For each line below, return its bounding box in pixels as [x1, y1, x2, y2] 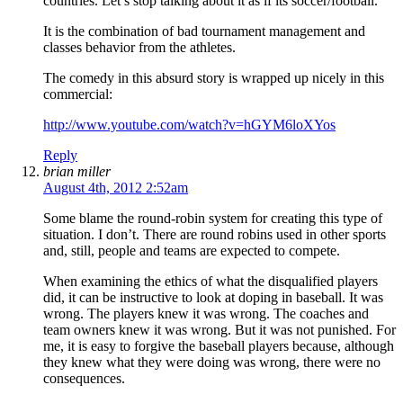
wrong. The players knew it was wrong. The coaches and [43, 306, 369, 322]
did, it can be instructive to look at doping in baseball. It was [43, 290, 383, 306]
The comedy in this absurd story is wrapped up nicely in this [43, 70, 384, 86]
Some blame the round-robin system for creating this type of [43, 210, 382, 227]
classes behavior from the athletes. [43, 40, 236, 56]
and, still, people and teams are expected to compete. [43, 243, 340, 259]
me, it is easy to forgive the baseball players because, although [43, 338, 394, 354]
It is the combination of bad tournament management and [43, 23, 365, 40]
